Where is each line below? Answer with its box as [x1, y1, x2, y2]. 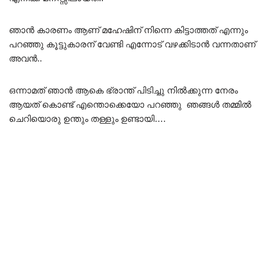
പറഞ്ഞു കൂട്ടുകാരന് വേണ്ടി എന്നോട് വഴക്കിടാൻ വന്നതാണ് [9, 38, 256, 49]
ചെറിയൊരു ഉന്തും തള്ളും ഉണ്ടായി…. [9, 113, 166, 124]
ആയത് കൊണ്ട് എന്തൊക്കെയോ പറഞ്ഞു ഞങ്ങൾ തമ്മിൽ [9, 99, 251, 109]
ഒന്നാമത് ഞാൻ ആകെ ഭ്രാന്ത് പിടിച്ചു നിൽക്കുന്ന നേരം [9, 85, 238, 95]
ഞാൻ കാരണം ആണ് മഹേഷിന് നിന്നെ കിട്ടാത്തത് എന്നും [9, 24, 248, 35]
